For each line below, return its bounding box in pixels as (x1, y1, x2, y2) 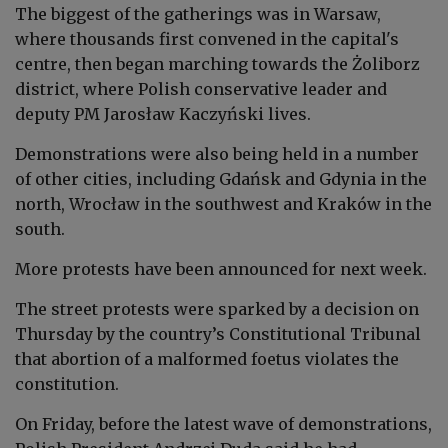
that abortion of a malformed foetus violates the (15, 348, 399, 369)
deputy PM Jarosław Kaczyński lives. (15, 103, 311, 124)
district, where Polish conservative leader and (15, 78, 387, 99)
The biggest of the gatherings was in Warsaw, (15, 3, 381, 24)
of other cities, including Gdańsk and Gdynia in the (15, 168, 427, 189)
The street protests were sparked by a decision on (15, 298, 419, 319)
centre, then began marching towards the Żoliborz (15, 53, 420, 74)
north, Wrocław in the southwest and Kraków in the (15, 193, 432, 214)
